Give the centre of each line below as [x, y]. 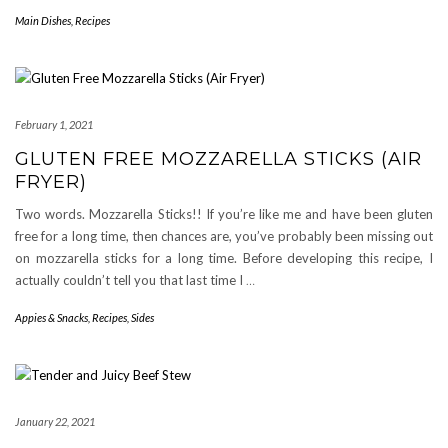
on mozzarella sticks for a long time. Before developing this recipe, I [224, 258]
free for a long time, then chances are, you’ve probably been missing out [224, 236]
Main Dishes [43, 20]
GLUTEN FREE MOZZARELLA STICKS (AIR [218, 159]
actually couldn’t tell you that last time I [130, 280]
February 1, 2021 [54, 124]
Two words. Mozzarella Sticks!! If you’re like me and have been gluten [224, 214]
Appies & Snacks [51, 317]
